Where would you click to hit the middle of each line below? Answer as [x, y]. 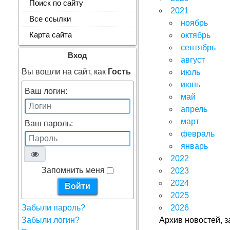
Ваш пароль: [49, 123]
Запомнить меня [73, 170]
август [193, 60]
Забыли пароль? [53, 208]
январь [195, 146]
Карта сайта [51, 35]
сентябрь [198, 47]
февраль [198, 134]
